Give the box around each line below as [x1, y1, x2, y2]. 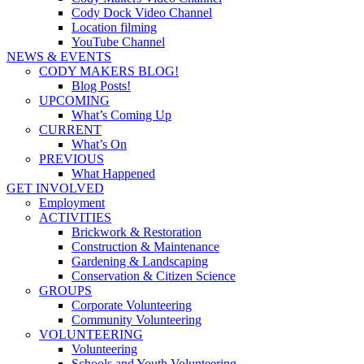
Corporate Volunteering [71, 297, 192, 312]
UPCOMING [39, 93, 110, 107]
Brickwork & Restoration [71, 224, 201, 239]
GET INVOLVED [6, 180, 104, 195]
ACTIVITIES [39, 210, 111, 224]
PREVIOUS [39, 151, 104, 166]
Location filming [71, 19, 157, 34]
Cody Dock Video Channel [71, 5, 212, 19]
